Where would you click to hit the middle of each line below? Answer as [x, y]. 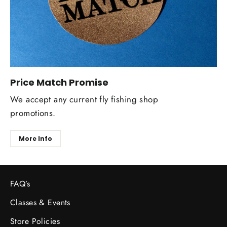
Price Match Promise [59, 82]
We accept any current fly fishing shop [84, 99]
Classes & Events [40, 202]
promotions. [33, 113]
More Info [35, 138]
